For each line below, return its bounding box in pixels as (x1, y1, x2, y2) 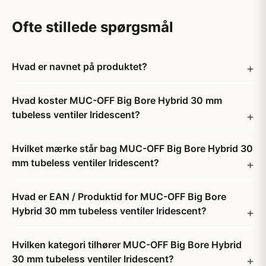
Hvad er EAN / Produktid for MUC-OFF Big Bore (12, 191, 226, 202)
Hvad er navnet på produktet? (12, 61, 147, 72)
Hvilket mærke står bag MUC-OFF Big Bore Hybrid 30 (12, 142, 253, 154)
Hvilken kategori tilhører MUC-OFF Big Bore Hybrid (12, 239, 242, 251)
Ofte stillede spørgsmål (12, 18, 173, 36)
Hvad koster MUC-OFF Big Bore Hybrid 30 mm (12, 94, 222, 106)
